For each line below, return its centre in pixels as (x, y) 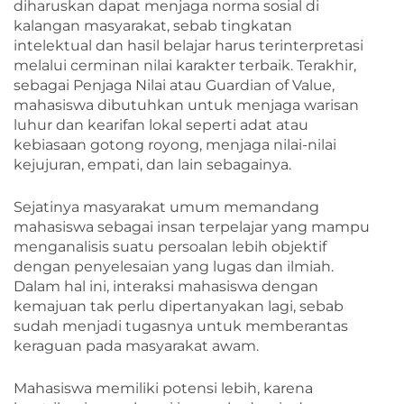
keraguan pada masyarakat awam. (136, 345)
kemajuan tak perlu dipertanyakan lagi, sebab (179, 306)
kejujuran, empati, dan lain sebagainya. (152, 164)
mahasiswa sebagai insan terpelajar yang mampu (192, 226)
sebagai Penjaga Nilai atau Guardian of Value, (174, 85)
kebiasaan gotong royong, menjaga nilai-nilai (175, 144)
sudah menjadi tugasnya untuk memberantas (181, 326)
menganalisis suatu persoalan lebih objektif (170, 246)
